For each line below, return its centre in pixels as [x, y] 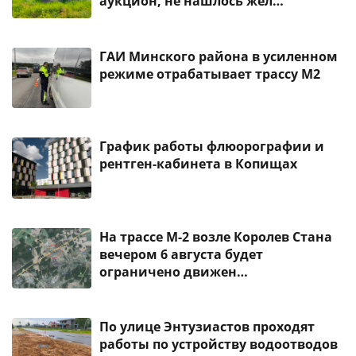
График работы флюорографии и [212, 147]
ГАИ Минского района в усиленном [219, 56]
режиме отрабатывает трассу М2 [210, 74]
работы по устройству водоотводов [219, 344]
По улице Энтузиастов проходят [207, 326]
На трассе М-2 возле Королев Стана [216, 236]
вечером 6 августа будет [181, 254]
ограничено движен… [174, 271]
